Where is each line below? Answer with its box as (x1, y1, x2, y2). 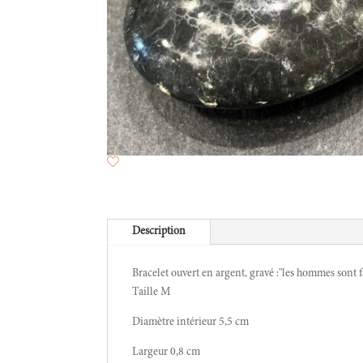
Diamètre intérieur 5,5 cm (132, 317, 249, 329)
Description (132, 226, 186, 238)
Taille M (132, 287, 170, 299)
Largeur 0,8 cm (132, 347, 200, 359)
